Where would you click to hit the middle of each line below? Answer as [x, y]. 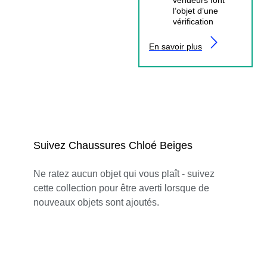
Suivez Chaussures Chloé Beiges [113, 145]
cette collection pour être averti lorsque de [121, 188]
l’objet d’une [195, 10]
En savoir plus [176, 46]
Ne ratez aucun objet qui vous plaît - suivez [124, 173]
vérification [193, 21]
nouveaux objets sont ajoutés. [96, 202]
